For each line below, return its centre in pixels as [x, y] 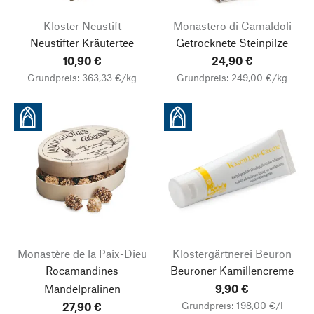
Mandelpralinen [82, 288]
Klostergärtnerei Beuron [232, 253]
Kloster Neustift [82, 26]
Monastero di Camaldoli [232, 26]
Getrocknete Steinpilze [232, 42]
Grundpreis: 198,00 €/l [232, 305]
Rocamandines [82, 270]
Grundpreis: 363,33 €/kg [82, 77]
